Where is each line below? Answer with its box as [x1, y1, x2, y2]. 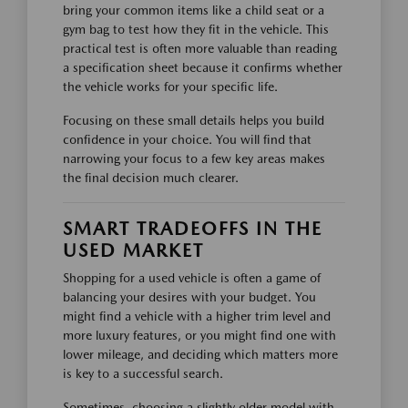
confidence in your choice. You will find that [63, 132, 311, 148]
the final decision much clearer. [63, 170, 239, 186]
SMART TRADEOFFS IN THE [63, 218, 322, 240]
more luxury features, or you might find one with [63, 328, 336, 343]
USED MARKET [63, 240, 204, 262]
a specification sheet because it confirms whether [63, 60, 342, 76]
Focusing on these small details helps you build [63, 113, 324, 128]
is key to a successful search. [63, 366, 223, 382]
